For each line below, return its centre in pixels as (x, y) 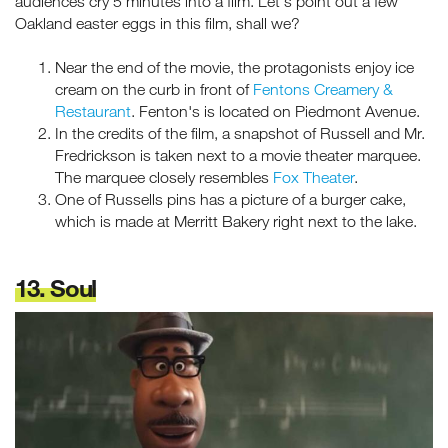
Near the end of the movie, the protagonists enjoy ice (234, 66)
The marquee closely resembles (164, 176)
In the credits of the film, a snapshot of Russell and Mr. (240, 132)
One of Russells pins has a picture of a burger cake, (230, 198)
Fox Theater (313, 176)
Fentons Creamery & (323, 88)
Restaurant (93, 110)
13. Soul (55, 287)
